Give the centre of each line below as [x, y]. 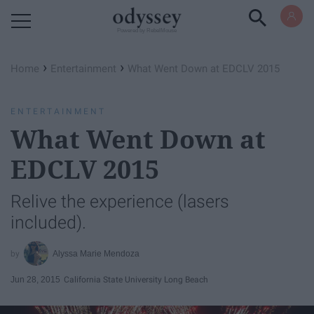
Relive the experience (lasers [120, 202]
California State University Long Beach [136, 279]
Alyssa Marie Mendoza [96, 253]
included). [48, 223]
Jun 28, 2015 [35, 279]
